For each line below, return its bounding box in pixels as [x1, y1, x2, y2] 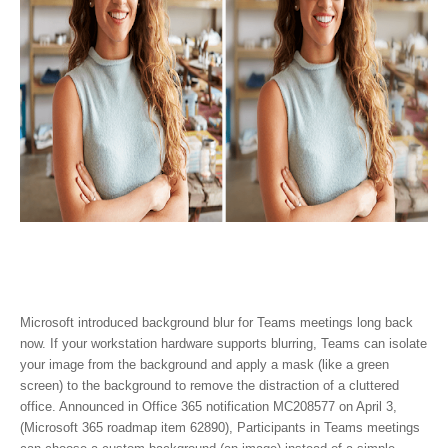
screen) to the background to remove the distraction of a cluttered [20, 378, 399, 393]
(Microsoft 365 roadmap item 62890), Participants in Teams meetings [20, 420, 420, 435]
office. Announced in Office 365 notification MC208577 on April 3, [20, 399, 397, 414]
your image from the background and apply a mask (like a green [20, 357, 389, 372]
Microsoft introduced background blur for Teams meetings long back [20, 315, 417, 330]
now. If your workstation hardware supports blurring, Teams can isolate [20, 336, 427, 351]
